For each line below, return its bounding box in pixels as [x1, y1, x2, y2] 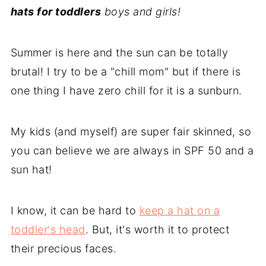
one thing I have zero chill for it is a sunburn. [10, 84, 242, 97]
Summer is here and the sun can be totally [10, 46, 229, 59]
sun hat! [10, 163, 52, 176]
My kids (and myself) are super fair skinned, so [10, 125, 252, 138]
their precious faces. [10, 242, 117, 255]
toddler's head [10, 223, 85, 236]
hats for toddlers [10, 5, 102, 18]
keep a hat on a [139, 204, 220, 217]
